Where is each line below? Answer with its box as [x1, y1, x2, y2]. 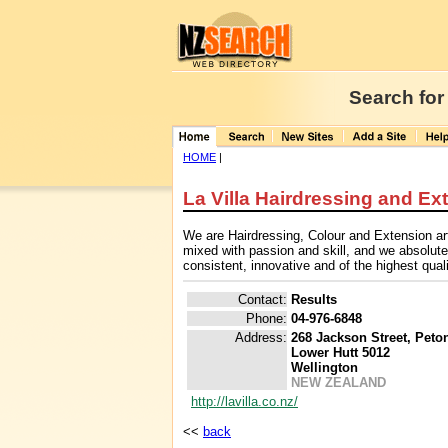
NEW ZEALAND [291, 375, 386, 391]
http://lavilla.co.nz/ [191, 394, 298, 410]
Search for [349, 87, 444, 108]
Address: [235, 330, 287, 346]
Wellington [291, 360, 358, 376]
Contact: [238, 292, 287, 308]
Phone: [246, 311, 287, 327]
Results [291, 292, 337, 308]
